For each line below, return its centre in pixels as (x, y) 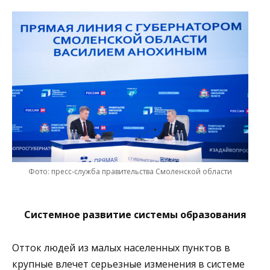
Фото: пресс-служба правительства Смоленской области (130, 172)
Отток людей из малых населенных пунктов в (121, 247)
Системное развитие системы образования (135, 215)
